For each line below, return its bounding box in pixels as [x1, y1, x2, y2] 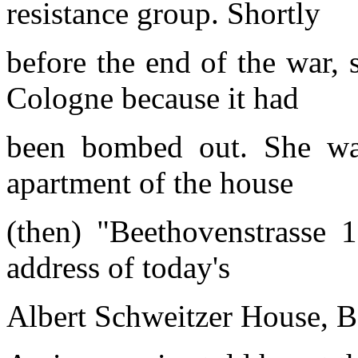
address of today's [6, 249, 230, 284]
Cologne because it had [6, 80, 299, 115]
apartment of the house [6, 165, 293, 200]
